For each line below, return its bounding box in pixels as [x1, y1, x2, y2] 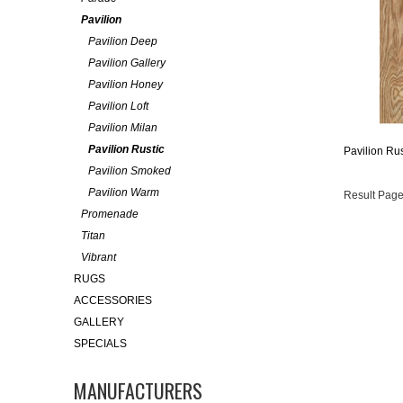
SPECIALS [74, 337, 127, 350]
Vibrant [81, 251, 116, 264]
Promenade [81, 208, 139, 220]
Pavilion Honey [88, 78, 163, 91]
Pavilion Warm [88, 186, 159, 199]
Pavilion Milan [88, 121, 157, 134]
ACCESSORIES [74, 294, 152, 307]
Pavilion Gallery [88, 57, 166, 69]
